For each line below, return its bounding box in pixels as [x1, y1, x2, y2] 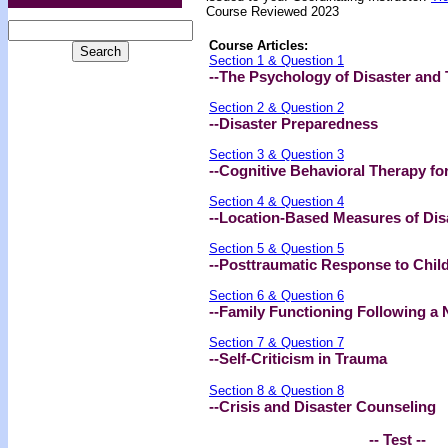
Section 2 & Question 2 [209, 100, 344, 115]
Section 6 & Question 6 [209, 288, 344, 303]
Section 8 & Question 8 [209, 383, 344, 398]
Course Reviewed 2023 [206, 4, 339, 19]
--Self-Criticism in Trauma [209, 350, 387, 367]
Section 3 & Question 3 [209, 147, 344, 162]
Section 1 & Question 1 [209, 53, 344, 68]
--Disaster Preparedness [209, 115, 378, 132]
